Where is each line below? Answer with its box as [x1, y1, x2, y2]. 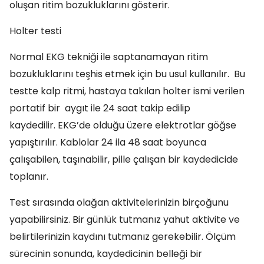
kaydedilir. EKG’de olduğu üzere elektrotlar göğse [9, 118, 236, 132]
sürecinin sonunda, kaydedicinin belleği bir [9, 247, 202, 260]
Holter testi [9, 24, 61, 38]
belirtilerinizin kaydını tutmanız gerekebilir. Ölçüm [9, 230, 236, 243]
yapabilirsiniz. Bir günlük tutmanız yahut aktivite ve [9, 213, 240, 226]
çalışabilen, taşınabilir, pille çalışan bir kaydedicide [9, 153, 238, 166]
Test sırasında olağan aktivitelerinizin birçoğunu [9, 196, 229, 209]
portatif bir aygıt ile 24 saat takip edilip [9, 101, 190, 115]
